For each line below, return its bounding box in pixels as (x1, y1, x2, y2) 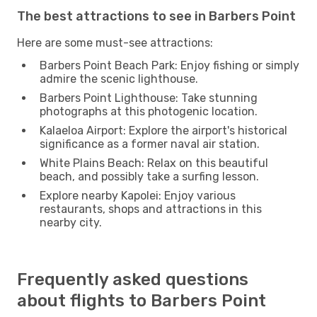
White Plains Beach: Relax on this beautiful (40, 156, 268, 170)
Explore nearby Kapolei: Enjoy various (40, 188, 236, 202)
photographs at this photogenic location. (40, 104, 258, 118)
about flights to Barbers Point (17, 290, 266, 311)
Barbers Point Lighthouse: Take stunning (40, 91, 258, 105)
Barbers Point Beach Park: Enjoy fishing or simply (40, 58, 299, 72)
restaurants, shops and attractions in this (40, 202, 262, 216)
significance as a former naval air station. (40, 137, 260, 151)
